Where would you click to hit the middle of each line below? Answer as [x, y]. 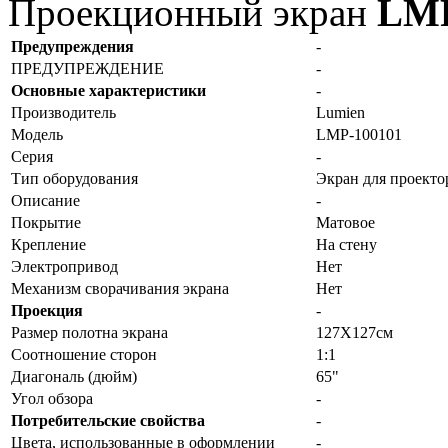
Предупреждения [72, 46]
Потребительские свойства [108, 420]
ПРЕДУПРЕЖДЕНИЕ [87, 68]
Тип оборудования [74, 178]
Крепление [48, 244]
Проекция [47, 310]
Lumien [340, 112]
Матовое [345, 222]
